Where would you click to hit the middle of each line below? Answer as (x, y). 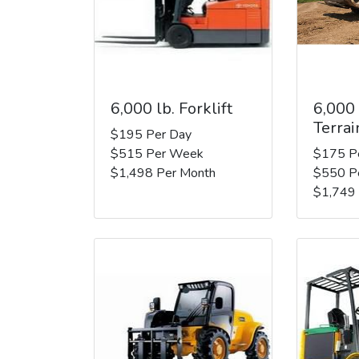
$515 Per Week (157, 153)
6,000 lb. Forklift (171, 108)
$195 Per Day (151, 134)
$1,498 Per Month (163, 173)
